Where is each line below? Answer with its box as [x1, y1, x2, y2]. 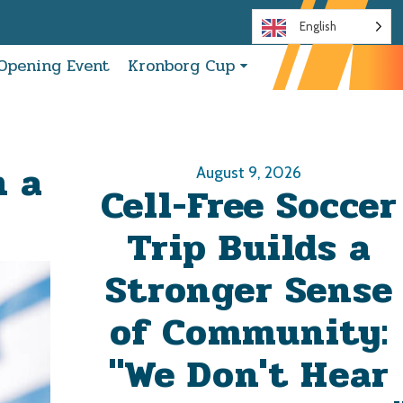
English [299, 19, 336, 33]
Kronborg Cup [128, 52, 235, 78]
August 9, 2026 [196, 163, 302, 183]
